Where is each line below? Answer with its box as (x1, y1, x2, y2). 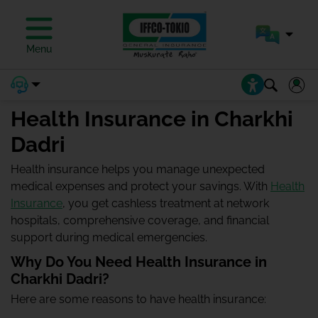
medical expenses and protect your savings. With (11, 180, 270, 193)
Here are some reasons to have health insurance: (11, 292, 266, 306)
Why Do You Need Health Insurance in (11, 253, 267, 270)
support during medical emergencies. (11, 231, 207, 244)
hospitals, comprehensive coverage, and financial (11, 214, 269, 227)
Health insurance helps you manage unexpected (11, 163, 265, 176)
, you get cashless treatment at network (62, 197, 269, 210)
